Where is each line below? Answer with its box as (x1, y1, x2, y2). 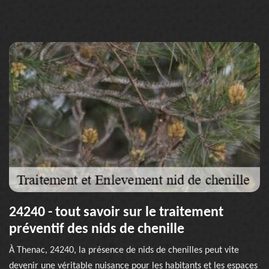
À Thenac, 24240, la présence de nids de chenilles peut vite (9, 246, 239, 255)
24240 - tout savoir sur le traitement (9, 205, 223, 220)
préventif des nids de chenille (9, 222, 184, 237)
